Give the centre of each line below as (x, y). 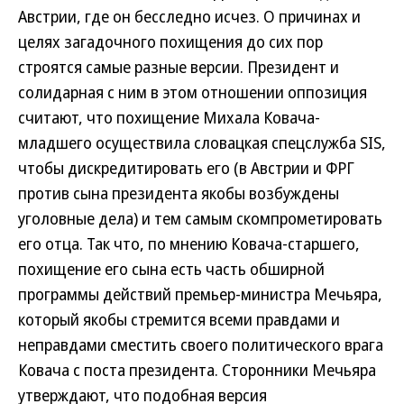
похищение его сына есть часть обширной (171, 269)
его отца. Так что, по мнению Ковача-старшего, (189, 243)
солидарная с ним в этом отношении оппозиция (193, 92)
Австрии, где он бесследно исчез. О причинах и (189, 16)
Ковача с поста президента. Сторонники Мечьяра (197, 370)
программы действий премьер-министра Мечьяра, (200, 294)
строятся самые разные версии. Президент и (179, 67)
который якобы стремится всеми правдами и (179, 319)
